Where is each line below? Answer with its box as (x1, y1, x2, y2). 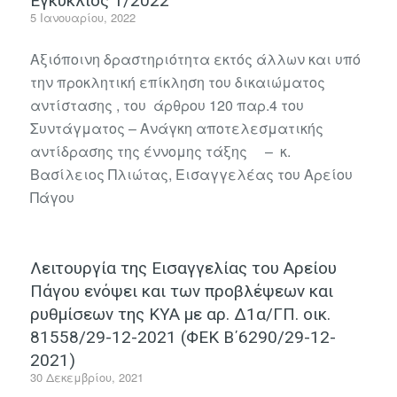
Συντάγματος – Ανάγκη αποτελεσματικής (29, 118, 323, 139)
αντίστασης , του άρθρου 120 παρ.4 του (29, 95, 304, 116)
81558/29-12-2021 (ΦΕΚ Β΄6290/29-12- (29, 326, 336, 347)
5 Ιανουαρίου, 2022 (29, 8, 136, 26)
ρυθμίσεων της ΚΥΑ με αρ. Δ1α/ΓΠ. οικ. (29, 303, 331, 324)
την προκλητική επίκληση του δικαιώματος (29, 72, 325, 93)
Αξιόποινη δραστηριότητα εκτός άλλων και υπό (29, 49, 361, 70)
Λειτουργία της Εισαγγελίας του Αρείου (29, 257, 337, 278)
